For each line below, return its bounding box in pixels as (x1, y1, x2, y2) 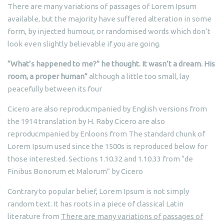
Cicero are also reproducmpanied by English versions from (7, 104, 207, 113)
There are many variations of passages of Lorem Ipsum (7, 1, 196, 10)
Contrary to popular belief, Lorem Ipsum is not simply (7, 186, 189, 195)
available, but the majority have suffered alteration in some (7, 14, 211, 23)
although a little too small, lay (87, 71, 189, 80)
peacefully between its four (7, 84, 102, 93)
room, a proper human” (7, 71, 87, 80)
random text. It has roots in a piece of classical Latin (7, 199, 183, 208)
